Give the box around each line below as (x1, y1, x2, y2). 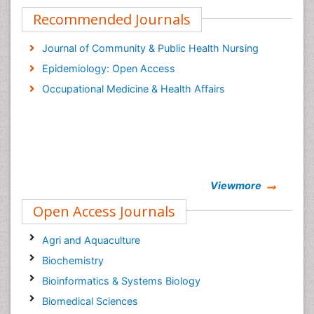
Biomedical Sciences (41, 295, 138, 307)
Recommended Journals (33, 10, 191, 29)
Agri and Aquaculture (41, 234, 140, 246)
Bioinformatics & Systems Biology (41, 275, 200, 287)
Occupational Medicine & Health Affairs (41, 83, 225, 95)
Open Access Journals (33, 202, 175, 221)
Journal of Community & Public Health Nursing (41, 42, 259, 54)
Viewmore (210, 179, 261, 191)
